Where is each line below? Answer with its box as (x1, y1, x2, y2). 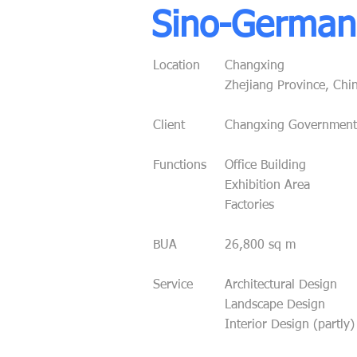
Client (153, 120, 185, 132)
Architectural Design (225, 279, 341, 292)
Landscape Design (225, 299, 325, 312)
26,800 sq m (225, 239, 296, 252)
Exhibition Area (225, 179, 310, 192)
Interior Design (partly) (225, 319, 355, 331)
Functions (153, 159, 206, 172)
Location (153, 60, 200, 73)
